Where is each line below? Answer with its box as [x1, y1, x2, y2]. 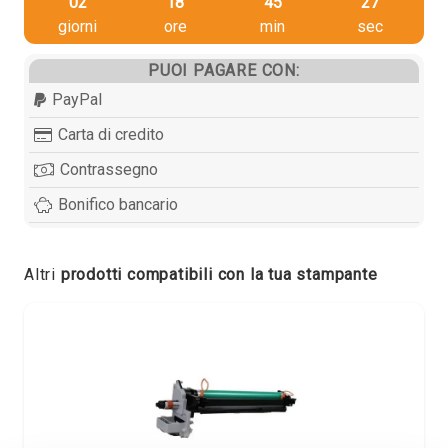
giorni [58, 16, 98, 36]
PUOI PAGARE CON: [148, 60, 300, 80]
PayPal [52, 89, 103, 109]
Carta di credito [58, 124, 165, 144]
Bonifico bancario [58, 194, 179, 214]
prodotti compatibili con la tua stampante [60, 264, 378, 284]
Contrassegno [60, 159, 159, 179]
